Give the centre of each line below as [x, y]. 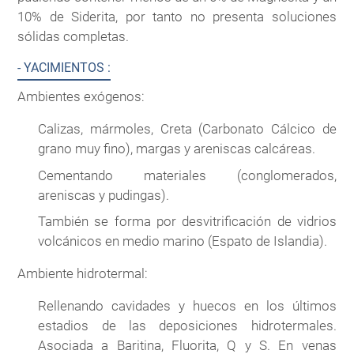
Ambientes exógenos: [81, 96]
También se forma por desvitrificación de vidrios [187, 222]
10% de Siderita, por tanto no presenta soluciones [177, 16]
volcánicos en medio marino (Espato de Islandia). [183, 241]
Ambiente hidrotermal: [83, 274]
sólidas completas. [73, 36]
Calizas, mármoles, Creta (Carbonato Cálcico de [187, 128]
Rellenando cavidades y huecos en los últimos [187, 306]
